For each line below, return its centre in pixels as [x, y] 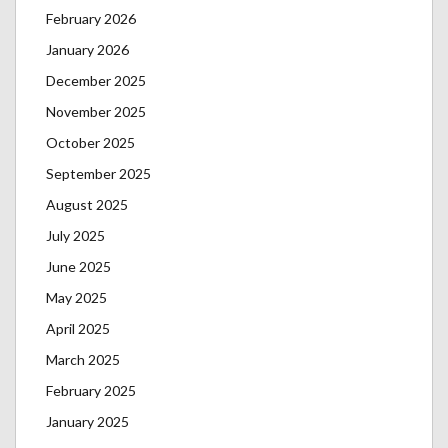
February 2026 [91, 19]
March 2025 [83, 360]
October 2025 [90, 143]
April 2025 [78, 329]
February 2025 [91, 391]
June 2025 [78, 267]
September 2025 [98, 174]
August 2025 [87, 205]
